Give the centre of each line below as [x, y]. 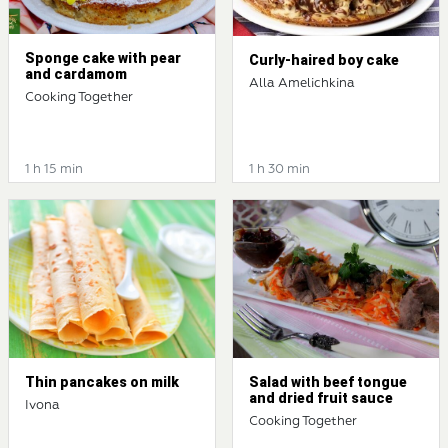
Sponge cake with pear [103, 58]
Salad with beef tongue [328, 381]
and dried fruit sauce [321, 397]
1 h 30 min [279, 169]
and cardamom [76, 74]
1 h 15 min [54, 169]
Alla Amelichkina [302, 83]
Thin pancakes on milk [102, 381]
